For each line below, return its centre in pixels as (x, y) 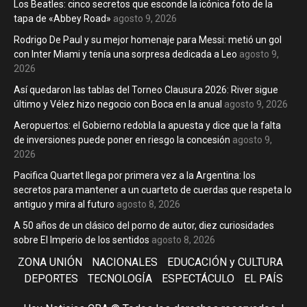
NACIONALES (124, 262)
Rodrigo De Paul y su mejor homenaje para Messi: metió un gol (148, 40)
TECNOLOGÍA (120, 279)
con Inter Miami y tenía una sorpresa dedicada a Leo (125, 54)
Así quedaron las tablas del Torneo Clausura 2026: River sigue (146, 90)
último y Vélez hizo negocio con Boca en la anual (118, 105)
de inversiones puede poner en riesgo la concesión (122, 140)
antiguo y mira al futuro (64, 205)
